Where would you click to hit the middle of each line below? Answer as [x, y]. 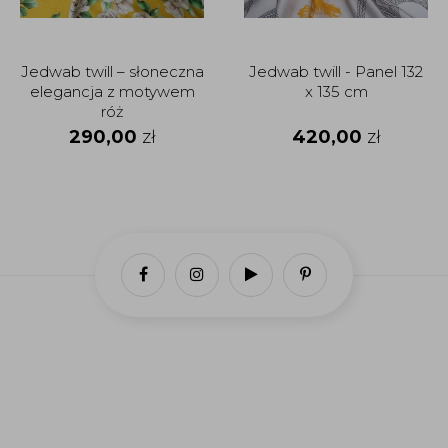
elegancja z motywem [112, 92]
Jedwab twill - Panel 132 [336, 72]
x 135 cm [336, 92]
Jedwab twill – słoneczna [112, 72]
